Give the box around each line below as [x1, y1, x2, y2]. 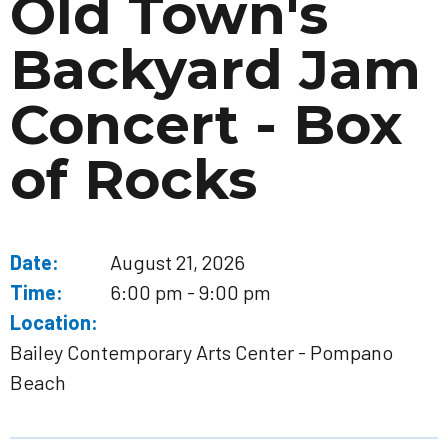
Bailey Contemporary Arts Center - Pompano [10, 340, 393, 364]
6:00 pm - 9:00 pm [110, 280, 271, 304]
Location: [10, 310, 98, 334]
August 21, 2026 [110, 250, 245, 274]
